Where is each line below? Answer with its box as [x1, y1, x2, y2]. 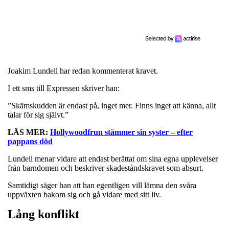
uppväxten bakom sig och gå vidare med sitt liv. [8, 190, 163, 199]
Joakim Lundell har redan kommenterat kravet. [8, 66, 160, 75]
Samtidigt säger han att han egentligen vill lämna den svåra [8, 180, 196, 190]
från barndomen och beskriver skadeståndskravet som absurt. [8, 163, 203, 172]
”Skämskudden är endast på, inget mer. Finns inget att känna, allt [8, 101, 216, 110]
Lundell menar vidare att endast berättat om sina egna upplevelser [8, 154, 218, 163]
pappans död [8, 136, 53, 146]
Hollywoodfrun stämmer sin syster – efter [50, 127, 193, 136]
